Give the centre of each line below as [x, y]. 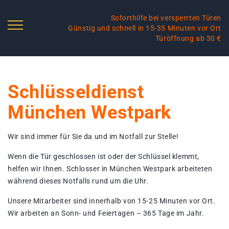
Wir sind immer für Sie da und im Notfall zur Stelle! [93, 136]
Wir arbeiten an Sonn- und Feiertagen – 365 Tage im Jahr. [106, 213]
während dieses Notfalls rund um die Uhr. [78, 181]
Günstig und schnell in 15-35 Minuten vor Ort [145, 28]
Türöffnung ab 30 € [188, 38]
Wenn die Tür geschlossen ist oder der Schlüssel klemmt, [104, 156]
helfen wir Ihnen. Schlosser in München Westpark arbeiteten [110, 169]
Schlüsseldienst [76, 92]
